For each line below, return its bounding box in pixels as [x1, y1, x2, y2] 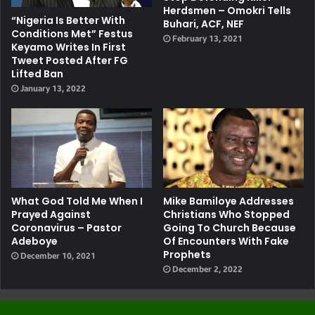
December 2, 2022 [172, 264, 243, 274]
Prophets [163, 247, 211, 262]
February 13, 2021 [172, 33, 243, 44]
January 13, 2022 [20, 83, 86, 94]
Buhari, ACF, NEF [163, 16, 244, 31]
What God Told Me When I [11, 193, 143, 208]
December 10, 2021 [20, 250, 96, 261]
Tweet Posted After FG [11, 53, 128, 67]
